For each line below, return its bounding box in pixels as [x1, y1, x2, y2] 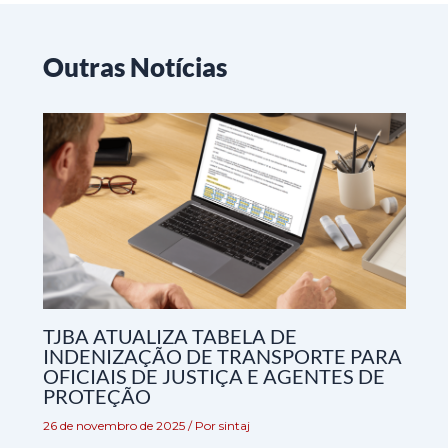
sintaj [218, 417, 250, 433]
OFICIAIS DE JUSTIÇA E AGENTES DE [42, 363, 385, 388]
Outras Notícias [42, 50, 227, 83]
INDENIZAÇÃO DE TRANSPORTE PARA [42, 343, 402, 368]
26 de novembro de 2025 [42, 417, 188, 433]
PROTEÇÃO [42, 383, 151, 408]
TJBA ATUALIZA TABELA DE [42, 323, 297, 348]
